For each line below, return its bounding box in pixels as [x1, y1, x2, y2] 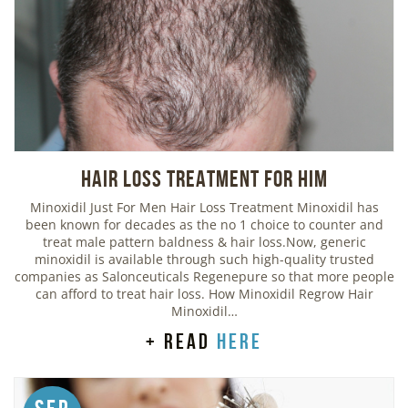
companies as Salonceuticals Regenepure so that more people [14, 268, 394, 286]
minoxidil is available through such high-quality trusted [34, 250, 374, 269]
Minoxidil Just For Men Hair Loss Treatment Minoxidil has [29, 199, 379, 217]
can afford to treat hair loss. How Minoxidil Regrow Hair [35, 285, 373, 303]
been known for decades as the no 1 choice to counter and [25, 216, 383, 234]
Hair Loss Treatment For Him [80, 166, 328, 192]
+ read [146, 330, 217, 354]
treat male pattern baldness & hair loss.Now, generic [42, 233, 366, 251]
